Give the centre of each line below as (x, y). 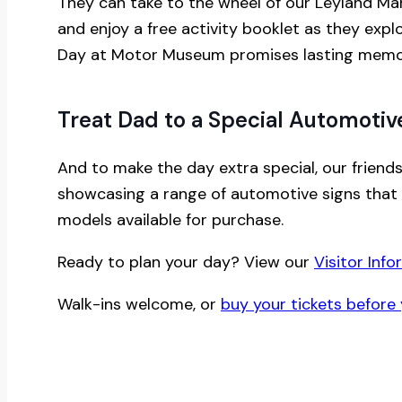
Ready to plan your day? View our (186, 262)
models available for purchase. (170, 219)
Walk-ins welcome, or (139, 304)
